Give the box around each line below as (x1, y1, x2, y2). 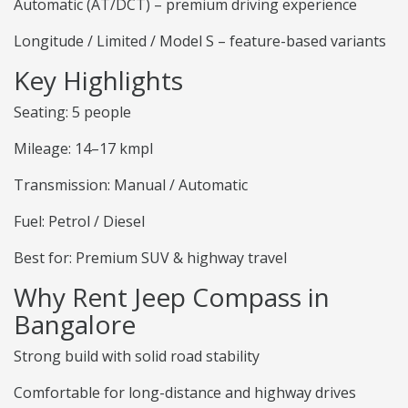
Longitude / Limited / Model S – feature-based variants (14, 31, 386, 52)
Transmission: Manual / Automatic (14, 175, 248, 196)
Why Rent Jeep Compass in (14, 280, 330, 315)
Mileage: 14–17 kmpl (14, 138, 153, 159)
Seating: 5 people (14, 102, 131, 123)
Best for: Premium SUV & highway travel (14, 248, 287, 269)
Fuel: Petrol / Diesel (14, 211, 145, 232)
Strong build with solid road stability (14, 346, 260, 367)
